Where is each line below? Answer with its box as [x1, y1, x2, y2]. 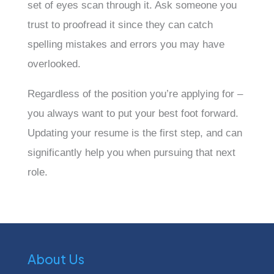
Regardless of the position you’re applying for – [27, 87, 243, 100]
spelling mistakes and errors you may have [27, 38, 224, 50]
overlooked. [27, 57, 81, 70]
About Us [27, 250, 84, 267]
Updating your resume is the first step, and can [27, 127, 242, 139]
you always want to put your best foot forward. [27, 107, 239, 119]
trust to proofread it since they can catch [27, 18, 213, 31]
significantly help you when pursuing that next [27, 146, 235, 158]
